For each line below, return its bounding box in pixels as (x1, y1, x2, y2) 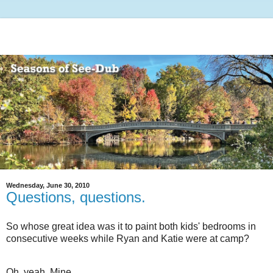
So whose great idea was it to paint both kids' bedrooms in (6, 221, 256, 232)
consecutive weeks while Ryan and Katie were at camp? (6, 233, 249, 244)
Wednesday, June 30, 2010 (6, 181, 90, 189)
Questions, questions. (6, 188, 146, 205)
